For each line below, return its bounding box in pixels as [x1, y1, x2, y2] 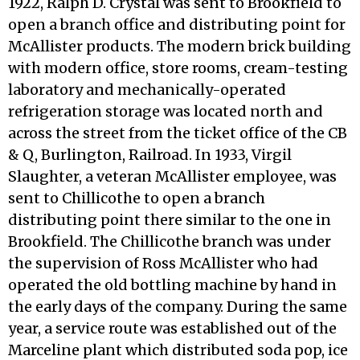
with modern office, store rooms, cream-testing [8, 59, 348, 77]
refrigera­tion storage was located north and [8, 102, 323, 121]
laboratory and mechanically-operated [8, 80, 286, 99]
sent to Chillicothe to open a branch [8, 189, 265, 207]
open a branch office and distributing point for [8, 15, 346, 34]
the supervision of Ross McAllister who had [8, 254, 318, 272]
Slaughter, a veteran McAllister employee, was [8, 167, 337, 186]
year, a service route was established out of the [8, 319, 337, 337]
